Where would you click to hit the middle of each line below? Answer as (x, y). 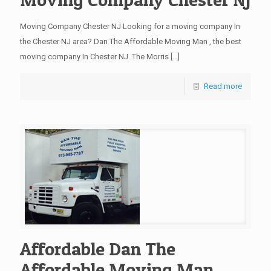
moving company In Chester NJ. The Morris (94, 57)
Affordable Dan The (98, 249)
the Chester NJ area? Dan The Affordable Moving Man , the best (131, 41)
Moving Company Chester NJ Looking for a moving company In (130, 26)
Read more (223, 86)
